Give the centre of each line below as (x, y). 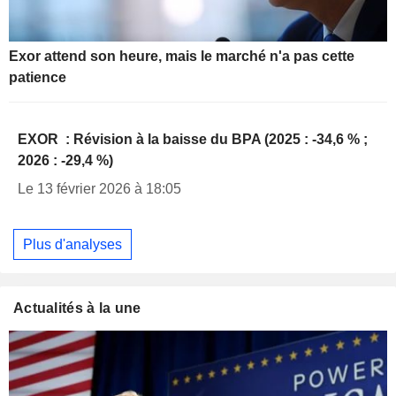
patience (38, 77)
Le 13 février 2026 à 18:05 (99, 188)
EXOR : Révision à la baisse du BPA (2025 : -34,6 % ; (193, 139)
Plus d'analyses (72, 244)
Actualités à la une (77, 308)
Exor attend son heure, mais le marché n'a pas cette (182, 56)
